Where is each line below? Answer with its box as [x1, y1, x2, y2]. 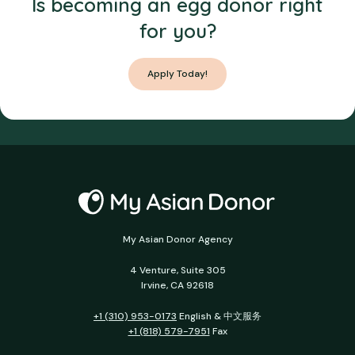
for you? [139, 19, 216, 44]
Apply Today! [147, 67, 208, 80]
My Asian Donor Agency [122, 233, 233, 246]
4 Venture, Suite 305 [129, 264, 226, 277]
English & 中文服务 [177, 310, 261, 323]
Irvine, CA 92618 [141, 279, 214, 292]
